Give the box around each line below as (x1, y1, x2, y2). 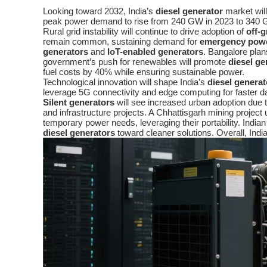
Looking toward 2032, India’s (43, 6, 156, 17)
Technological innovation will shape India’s (43, 77, 207, 88)
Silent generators (43, 97, 114, 108)
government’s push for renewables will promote (43, 57, 228, 67)
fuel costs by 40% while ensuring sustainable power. (43, 67, 244, 77)
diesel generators (43, 128, 115, 138)
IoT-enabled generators (107, 46, 203, 57)
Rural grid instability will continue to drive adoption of (43, 26, 246, 37)
